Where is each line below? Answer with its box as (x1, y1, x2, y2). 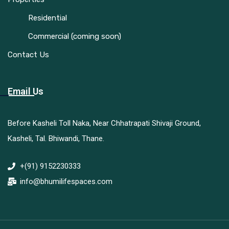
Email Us (8, 86, 43, 97)
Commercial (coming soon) (28, 32, 121, 41)
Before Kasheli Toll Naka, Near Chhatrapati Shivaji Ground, (8, 119, 201, 128)
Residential (28, 13, 67, 23)
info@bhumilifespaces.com (19, 177, 112, 187)
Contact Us (8, 50, 49, 60)
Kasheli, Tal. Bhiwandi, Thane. (8, 134, 104, 144)
